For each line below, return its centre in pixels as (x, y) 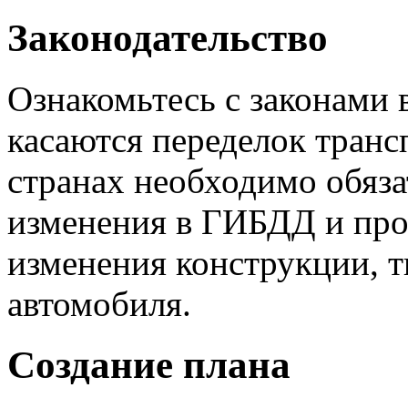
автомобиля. (99, 303)
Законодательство (168, 37)
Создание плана (149, 364)
